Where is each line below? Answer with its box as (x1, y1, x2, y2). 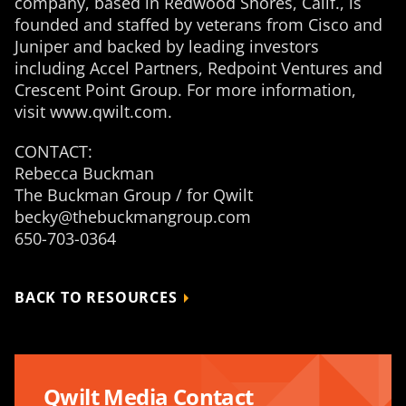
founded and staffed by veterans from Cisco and (14, 14, 382, 35)
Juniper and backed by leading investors (14, 35, 319, 57)
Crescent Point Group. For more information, (14, 79, 356, 101)
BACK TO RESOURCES (14, 287, 178, 307)
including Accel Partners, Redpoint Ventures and (14, 57, 382, 79)
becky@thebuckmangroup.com (14, 206, 251, 227)
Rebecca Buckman (14, 162, 154, 184)
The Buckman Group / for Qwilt (14, 184, 253, 206)
